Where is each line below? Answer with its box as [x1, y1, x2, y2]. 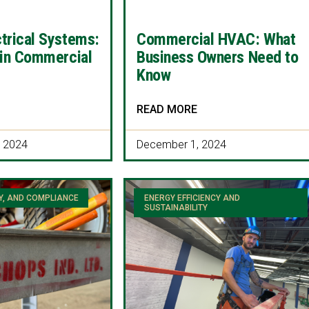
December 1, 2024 [137, 137, 227, 151]
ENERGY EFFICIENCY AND [143, 193, 240, 203]
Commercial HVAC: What [137, 29, 296, 49]
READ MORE [137, 102, 198, 116]
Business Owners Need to [137, 47, 299, 67]
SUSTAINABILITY [143, 203, 208, 213]
